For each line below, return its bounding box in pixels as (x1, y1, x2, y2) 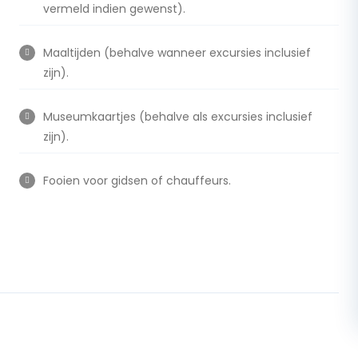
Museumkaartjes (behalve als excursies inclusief (42, 109, 312, 125)
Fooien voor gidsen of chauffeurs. (42, 173, 231, 189)
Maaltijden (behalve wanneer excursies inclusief (42, 45, 311, 61)
